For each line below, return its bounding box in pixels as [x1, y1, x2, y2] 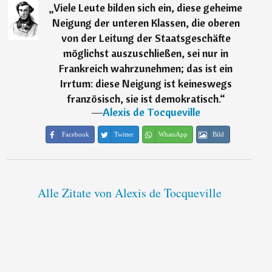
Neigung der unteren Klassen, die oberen [52, 16, 240, 30]
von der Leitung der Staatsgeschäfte [61, 31, 231, 46]
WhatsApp [158, 131, 188, 138]
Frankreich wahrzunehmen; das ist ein [59, 61, 233, 76]
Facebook [61, 131, 89, 138]
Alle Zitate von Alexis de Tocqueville [37, 185, 222, 202]
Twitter [114, 131, 134, 138]
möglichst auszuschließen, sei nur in [63, 46, 229, 61]
